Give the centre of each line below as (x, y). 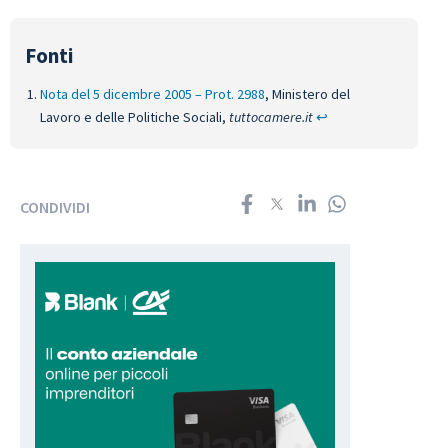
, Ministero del (307, 94)
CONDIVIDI (55, 206)
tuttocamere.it (271, 117)
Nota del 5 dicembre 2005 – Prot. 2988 (152, 94)
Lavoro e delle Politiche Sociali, (134, 117)
